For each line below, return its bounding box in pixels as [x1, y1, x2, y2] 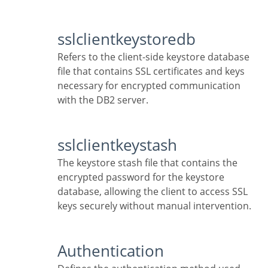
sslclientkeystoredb [65, 29, 196, 50]
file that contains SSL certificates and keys [57, 65, 245, 78]
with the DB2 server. [57, 93, 148, 107]
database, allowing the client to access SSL [57, 185, 248, 199]
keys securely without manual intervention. [57, 199, 251, 213]
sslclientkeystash [65, 135, 177, 156]
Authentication [67, 240, 164, 262]
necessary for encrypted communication [57, 79, 240, 93]
